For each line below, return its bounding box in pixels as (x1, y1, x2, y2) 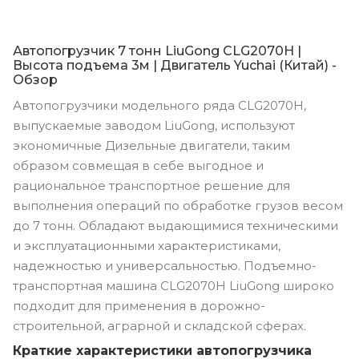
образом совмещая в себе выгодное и (13, 158, 264, 174)
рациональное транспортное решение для (13, 178, 290, 194)
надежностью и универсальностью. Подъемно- (13, 258, 317, 274)
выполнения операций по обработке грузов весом (13, 198, 343, 214)
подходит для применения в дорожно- (13, 298, 265, 314)
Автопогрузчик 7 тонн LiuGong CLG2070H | (13, 43, 301, 59)
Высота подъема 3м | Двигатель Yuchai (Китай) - (13, 58, 337, 74)
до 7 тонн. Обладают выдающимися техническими (13, 218, 338, 234)
